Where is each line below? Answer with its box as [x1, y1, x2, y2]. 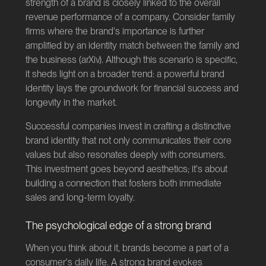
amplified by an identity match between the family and [25, 39, 239, 51]
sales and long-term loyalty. [25, 191, 135, 203]
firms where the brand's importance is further [25, 25, 204, 37]
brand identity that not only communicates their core [25, 134, 232, 146]
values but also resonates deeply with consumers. [25, 148, 226, 160]
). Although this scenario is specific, [99, 53, 237, 65]
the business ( [25, 53, 81, 65]
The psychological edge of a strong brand [25, 218, 211, 232]
